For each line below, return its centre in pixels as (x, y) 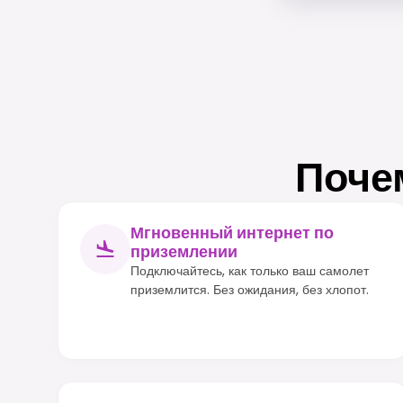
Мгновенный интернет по (232, 233)
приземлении (184, 251)
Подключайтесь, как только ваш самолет (250, 270)
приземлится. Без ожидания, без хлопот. (250, 289)
